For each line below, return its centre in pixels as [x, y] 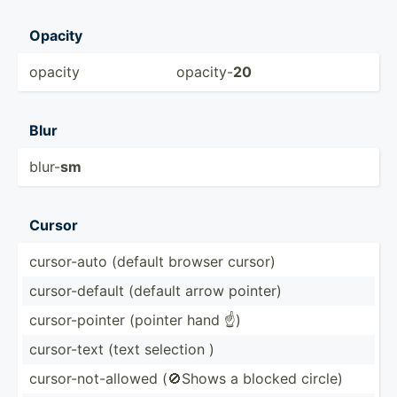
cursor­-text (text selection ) [122, 349]
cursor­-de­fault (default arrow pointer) [156, 290]
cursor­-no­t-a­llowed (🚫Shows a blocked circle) [186, 378]
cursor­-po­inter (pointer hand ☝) [135, 319]
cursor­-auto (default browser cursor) [152, 261]
